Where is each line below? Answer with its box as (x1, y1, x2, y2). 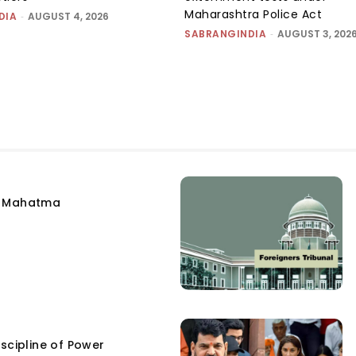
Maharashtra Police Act (184, 6, 322, 22)
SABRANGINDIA (184, 26, 266, 41)
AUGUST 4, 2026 (28, 9, 109, 23)
